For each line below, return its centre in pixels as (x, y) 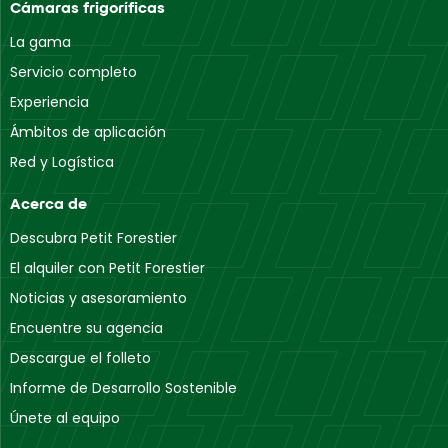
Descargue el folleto (80, 357)
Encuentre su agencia (86, 327)
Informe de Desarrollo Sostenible (123, 387)
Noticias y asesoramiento (98, 297)
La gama (40, 41)
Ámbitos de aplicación (88, 131)
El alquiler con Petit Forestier (107, 267)
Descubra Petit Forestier (93, 237)
